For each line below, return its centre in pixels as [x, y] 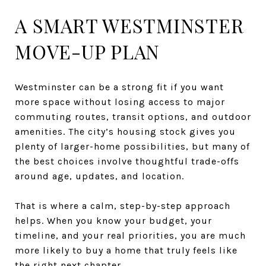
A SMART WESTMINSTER [129, 25]
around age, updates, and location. [99, 176]
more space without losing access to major [120, 102]
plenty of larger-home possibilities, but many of [132, 146]
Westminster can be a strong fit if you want [119, 87]
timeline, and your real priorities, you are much [130, 235]
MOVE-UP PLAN [87, 51]
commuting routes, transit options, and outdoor [133, 116]
